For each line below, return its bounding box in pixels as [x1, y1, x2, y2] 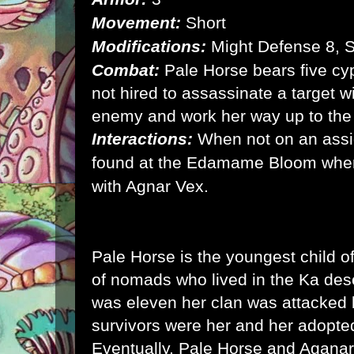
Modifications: [92, 36, 206, 55]
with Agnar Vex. [92, 176, 209, 195]
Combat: [92, 60, 160, 79]
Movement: [92, 13, 181, 32]
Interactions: [92, 129, 193, 148]
